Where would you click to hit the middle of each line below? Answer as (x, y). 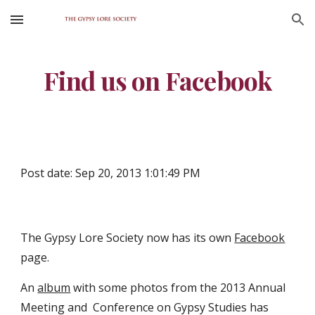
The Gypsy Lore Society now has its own (128, 238)
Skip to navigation (260, 26)
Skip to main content (61, 26)
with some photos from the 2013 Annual (178, 288)
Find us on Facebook (157, 80)
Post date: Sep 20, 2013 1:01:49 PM (111, 173)
